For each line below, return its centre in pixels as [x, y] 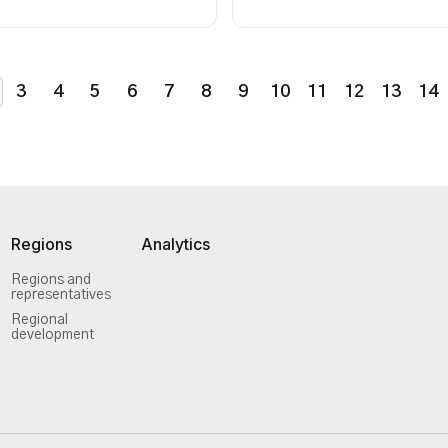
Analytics [175, 244]
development [52, 335]
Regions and [51, 280]
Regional [39, 320]
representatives [61, 295]
